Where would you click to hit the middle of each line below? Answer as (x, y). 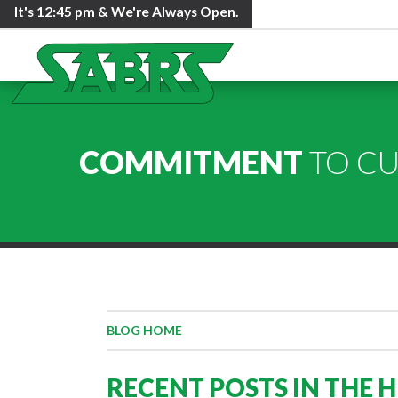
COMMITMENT (191, 161)
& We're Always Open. (167, 12)
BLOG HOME (144, 330)
